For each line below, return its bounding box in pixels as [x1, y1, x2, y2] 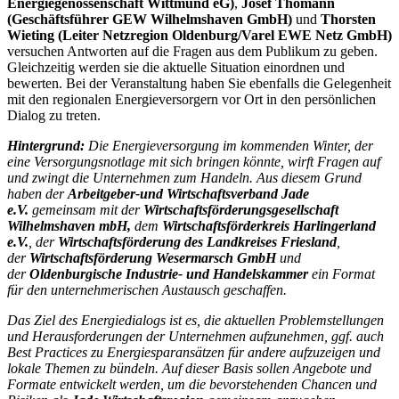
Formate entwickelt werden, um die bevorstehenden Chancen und [7, 376, 377, 392]
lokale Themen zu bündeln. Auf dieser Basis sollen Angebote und [7, 360, 371, 376]
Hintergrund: [7, 137, 85, 153]
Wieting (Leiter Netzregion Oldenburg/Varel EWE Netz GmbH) [7, 27, 392, 43]
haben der [7, 185, 64, 201]
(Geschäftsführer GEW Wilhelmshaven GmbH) [7, 11, 292, 27]
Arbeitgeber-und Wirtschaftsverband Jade [64, 185, 309, 201]
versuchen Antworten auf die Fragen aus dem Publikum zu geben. [7, 43, 378, 59]
